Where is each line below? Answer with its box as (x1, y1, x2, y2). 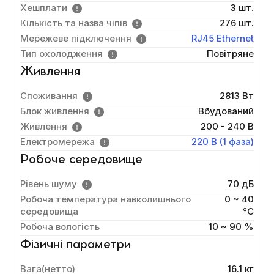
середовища (20, 206, 78, 217)
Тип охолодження (20, 48, 103, 59)
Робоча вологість (20, 221, 100, 232)
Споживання (20, 90, 78, 102)
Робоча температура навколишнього (20, 193, 191, 205)
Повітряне (207, 48, 254, 59)
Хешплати (20, 2, 67, 13)
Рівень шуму (20, 178, 77, 190)
